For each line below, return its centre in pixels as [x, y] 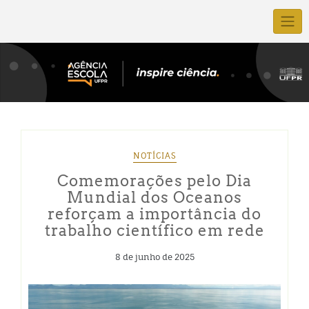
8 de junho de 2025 [154, 257]
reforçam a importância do [154, 213]
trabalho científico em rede [154, 230]
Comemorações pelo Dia [154, 180]
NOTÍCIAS [154, 155]
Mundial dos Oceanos [154, 197]
